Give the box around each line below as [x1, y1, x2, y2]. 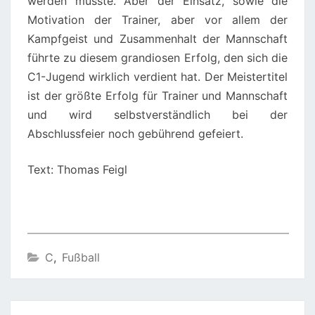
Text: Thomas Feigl [27, 162, 127, 177]
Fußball [62, 250, 100, 265]
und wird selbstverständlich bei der [27, 108, 288, 122]
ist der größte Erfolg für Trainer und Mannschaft [27, 89, 288, 103]
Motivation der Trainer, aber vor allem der [27, 13, 288, 27]
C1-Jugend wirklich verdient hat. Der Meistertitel [27, 70, 288, 84]
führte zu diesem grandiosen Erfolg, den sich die [27, 51, 288, 65]
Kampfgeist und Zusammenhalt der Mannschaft [27, 32, 288, 46]
